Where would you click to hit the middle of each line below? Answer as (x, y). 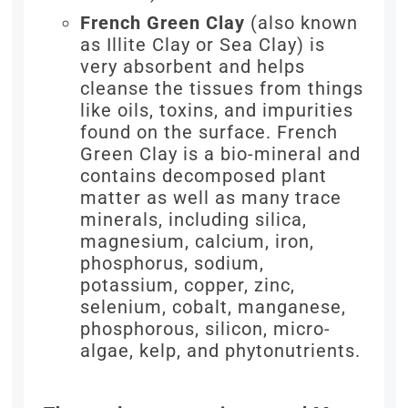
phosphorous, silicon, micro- (206, 329)
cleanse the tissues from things (222, 89)
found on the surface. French (209, 133)
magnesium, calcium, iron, (198, 242)
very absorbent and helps (193, 67)
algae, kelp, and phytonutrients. (221, 351)
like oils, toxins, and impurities (217, 111)
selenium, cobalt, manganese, (214, 307)
